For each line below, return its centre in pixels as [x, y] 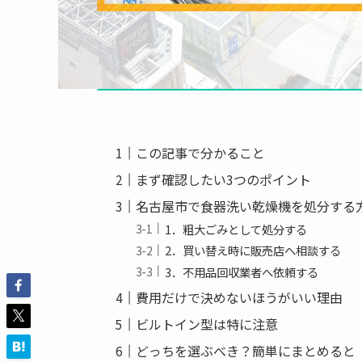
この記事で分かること [201, 153]
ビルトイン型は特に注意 [207, 324]
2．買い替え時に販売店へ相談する [253, 250]
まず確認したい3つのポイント [224, 180]
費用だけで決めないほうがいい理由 [240, 297]
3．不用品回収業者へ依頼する [242, 271]
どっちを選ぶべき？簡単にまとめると [246, 350]
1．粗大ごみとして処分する [236, 229]
